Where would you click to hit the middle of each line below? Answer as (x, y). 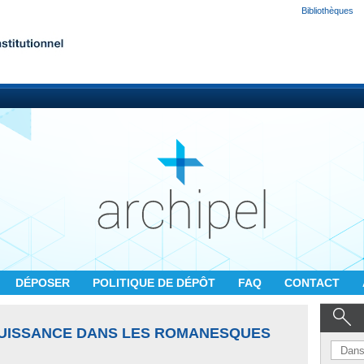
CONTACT (314, 283)
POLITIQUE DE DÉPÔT (156, 283)
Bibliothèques (327, 11)
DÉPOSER (44, 283)
